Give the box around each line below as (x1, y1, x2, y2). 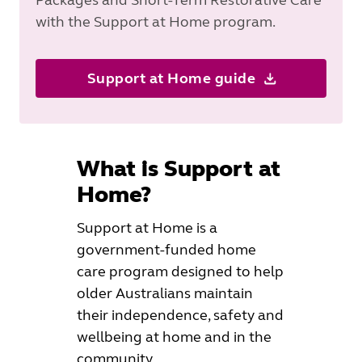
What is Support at (76, 154, 280, 183)
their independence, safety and (76, 305, 284, 324)
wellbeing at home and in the (76, 327, 271, 346)
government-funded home (76, 240, 256, 259)
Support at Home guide (86, 69, 256, 87)
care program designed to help (76, 262, 284, 280)
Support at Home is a (76, 218, 217, 237)
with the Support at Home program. (36, 12, 276, 31)
